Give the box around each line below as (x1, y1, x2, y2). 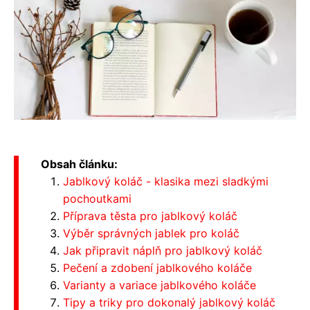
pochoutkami (63, 191, 131, 206)
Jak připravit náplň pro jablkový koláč (63, 243, 262, 257)
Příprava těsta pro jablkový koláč (63, 208, 237, 223)
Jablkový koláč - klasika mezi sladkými (63, 174, 268, 188)
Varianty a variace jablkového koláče (63, 277, 256, 292)
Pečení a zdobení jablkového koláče (63, 260, 252, 275)
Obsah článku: (41, 156, 118, 171)
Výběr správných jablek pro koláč (63, 226, 239, 240)
